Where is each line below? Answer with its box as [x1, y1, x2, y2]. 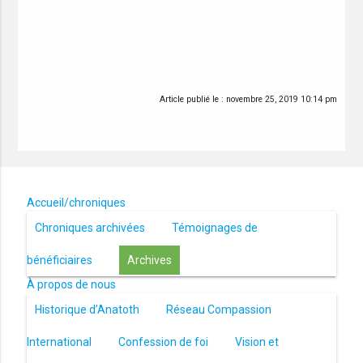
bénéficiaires [26, 254, 92, 267]
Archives [126, 254, 172, 267]
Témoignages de [171, 221, 258, 235]
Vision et [234, 335, 279, 349]
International [26, 335, 92, 349]
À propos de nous [26, 278, 116, 292]
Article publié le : [160, 94, 227, 105]
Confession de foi [117, 335, 208, 349]
